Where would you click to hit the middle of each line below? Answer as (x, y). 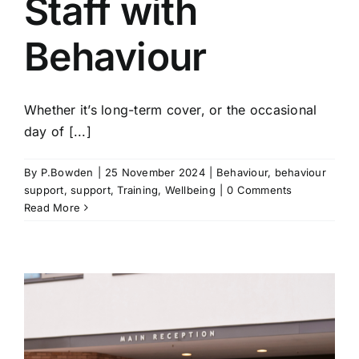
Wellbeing (190, 190)
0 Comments (260, 190)
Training (138, 190)
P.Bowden (67, 172)
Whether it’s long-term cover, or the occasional (171, 110)
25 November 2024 (155, 172)
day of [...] (58, 131)
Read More (52, 208)
